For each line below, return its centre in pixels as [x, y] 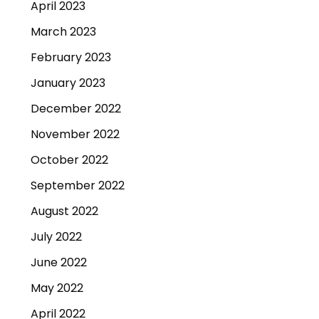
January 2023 [68, 83]
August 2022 [64, 211]
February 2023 [71, 58]
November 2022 [75, 135]
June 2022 [59, 263]
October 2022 [69, 160]
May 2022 [57, 288]
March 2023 [63, 32]
